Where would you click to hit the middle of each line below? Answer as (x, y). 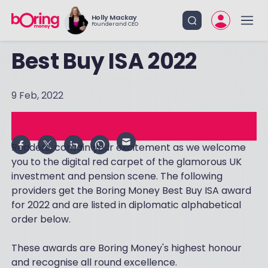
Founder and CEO (115, 24)
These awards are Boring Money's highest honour (126, 248)
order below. (41, 219)
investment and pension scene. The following (117, 176)
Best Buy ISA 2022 (104, 61)
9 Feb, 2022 (37, 95)
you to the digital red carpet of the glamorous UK (126, 162)
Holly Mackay (114, 17)
